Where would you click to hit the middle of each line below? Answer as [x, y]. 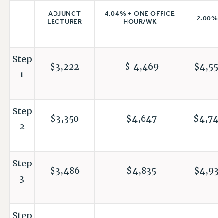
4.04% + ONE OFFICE [140, 13]
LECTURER [64, 22]
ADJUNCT [64, 14]
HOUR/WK [140, 22]
